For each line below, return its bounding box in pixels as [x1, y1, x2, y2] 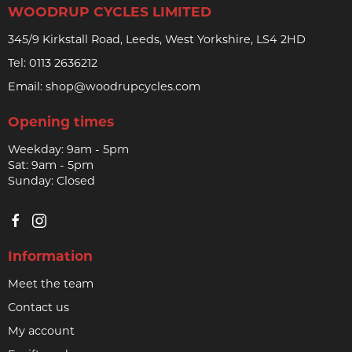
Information [8, 247, 93, 264]
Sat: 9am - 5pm [8, 157, 93, 172]
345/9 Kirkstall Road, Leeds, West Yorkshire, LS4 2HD [8, 31, 306, 46]
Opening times [8, 112, 114, 130]
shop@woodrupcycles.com [46, 79, 200, 93]
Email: [8, 79, 46, 93]
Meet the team [8, 276, 93, 291]
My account [8, 323, 75, 338]
